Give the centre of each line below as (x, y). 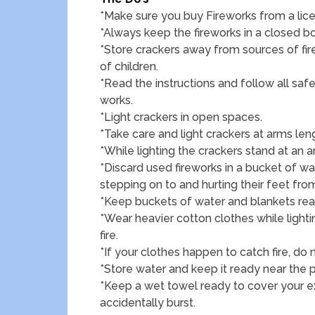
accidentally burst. (148, 303)
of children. (129, 66)
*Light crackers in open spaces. (181, 117)
